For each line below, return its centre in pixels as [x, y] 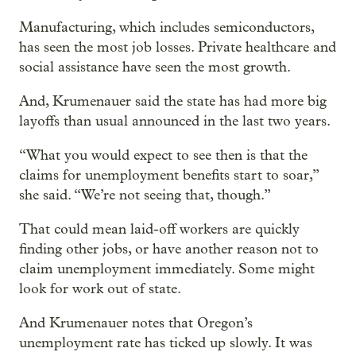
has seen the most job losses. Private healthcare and [178, 48]
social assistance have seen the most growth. [155, 68]
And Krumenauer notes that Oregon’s [136, 323]
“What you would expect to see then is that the [163, 156]
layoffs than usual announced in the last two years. [175, 122]
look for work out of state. [100, 289]
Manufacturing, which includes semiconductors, [166, 28]
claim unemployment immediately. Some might [167, 269]
